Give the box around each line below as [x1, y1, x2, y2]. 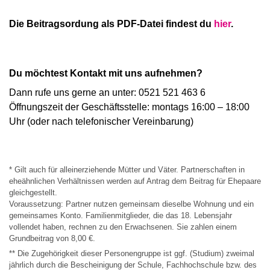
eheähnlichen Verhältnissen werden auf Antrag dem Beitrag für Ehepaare [9, 177, 261, 186]
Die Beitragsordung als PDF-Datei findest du [9, 19, 214, 29]
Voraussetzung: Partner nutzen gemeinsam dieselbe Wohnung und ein [9, 199, 254, 209]
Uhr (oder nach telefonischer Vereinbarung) [9, 116, 193, 127]
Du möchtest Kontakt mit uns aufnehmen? [9, 68, 205, 78]
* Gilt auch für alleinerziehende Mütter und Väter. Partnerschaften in [9, 165, 245, 174]
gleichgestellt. [9, 188, 57, 197]
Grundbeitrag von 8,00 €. [9, 234, 95, 243]
